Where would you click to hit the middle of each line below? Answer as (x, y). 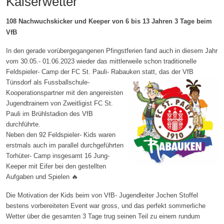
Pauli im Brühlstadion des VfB (49, 113)
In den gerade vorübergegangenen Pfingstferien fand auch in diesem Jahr (112, 50)
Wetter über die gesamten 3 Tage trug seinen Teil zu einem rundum (103, 216)
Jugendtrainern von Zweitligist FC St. (59, 103)
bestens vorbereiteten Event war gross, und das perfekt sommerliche (106, 205)
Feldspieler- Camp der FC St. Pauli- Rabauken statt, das (88, 71)
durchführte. (23, 124)
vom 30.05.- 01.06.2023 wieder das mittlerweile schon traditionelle (101, 61)
